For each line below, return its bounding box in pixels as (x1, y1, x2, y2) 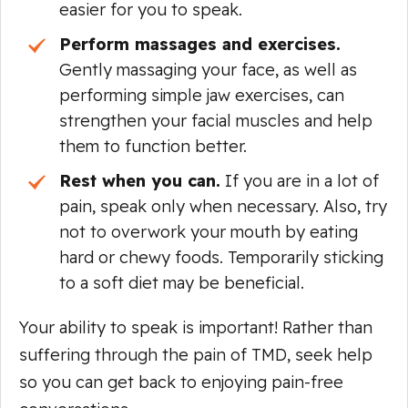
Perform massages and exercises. (59, 33, 341, 55)
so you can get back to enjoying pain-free (19, 371, 343, 393)
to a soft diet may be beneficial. (59, 271, 304, 293)
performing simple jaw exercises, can (59, 84, 344, 106)
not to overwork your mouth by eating (59, 220, 358, 242)
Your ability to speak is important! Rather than (19, 316, 372, 338)
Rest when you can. (59, 169, 220, 191)
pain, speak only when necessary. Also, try (59, 195, 387, 217)
